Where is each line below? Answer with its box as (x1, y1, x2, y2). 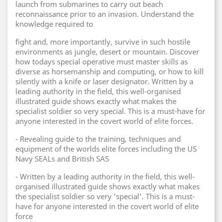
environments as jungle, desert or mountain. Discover (15, 47, 199, 56)
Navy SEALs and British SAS (15, 154, 109, 164)
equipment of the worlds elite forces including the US (15, 144, 197, 154)
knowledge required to (15, 19, 93, 29)
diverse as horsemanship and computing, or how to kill (15, 66, 204, 76)
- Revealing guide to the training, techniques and (15, 134, 181, 144)
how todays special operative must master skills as (15, 56, 188, 66)
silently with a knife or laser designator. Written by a (15, 76, 193, 86)
